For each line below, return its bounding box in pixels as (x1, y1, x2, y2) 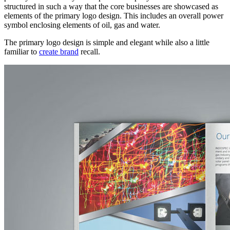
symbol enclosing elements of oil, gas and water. (4, 20, 160, 29)
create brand (39, 47, 79, 56)
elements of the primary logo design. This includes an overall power (4, 11, 223, 20)
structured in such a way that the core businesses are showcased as (4, 2, 218, 11)
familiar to (4, 47, 39, 56)
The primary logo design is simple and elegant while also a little (4, 37, 209, 47)
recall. (79, 47, 100, 56)
